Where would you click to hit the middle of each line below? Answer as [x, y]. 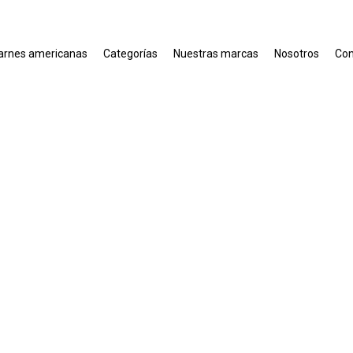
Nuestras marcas [216, 54]
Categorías [130, 54]
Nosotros [297, 54]
